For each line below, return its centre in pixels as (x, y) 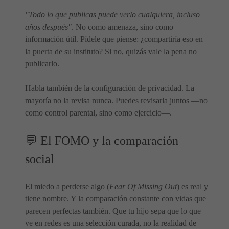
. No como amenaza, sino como (122, 27)
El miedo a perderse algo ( (67, 186)
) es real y (192, 186)
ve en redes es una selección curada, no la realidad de (111, 223)
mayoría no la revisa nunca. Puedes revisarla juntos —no (116, 100)
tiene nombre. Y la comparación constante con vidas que (116, 199)
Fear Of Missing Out (143, 186)
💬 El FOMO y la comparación (102, 141)
